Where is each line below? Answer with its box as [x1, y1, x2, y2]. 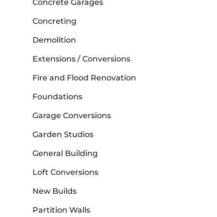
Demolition [32, 35, 77, 45]
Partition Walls [32, 205, 91, 215]
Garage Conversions [32, 111, 111, 121]
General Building [32, 149, 98, 158]
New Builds [32, 186, 77, 196]
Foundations [32, 92, 83, 102]
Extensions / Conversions [32, 54, 131, 64]
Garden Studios [32, 130, 94, 139]
